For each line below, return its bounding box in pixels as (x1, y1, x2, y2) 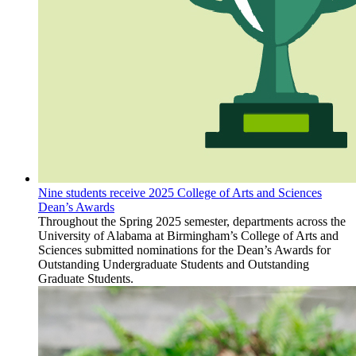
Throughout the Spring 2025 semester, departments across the (38, 215, 346, 229)
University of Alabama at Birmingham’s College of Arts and (38, 229, 339, 243)
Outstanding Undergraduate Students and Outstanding (38, 257, 309, 272)
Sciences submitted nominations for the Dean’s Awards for (38, 243, 331, 257)
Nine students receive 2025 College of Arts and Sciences (38, 186, 322, 200)
